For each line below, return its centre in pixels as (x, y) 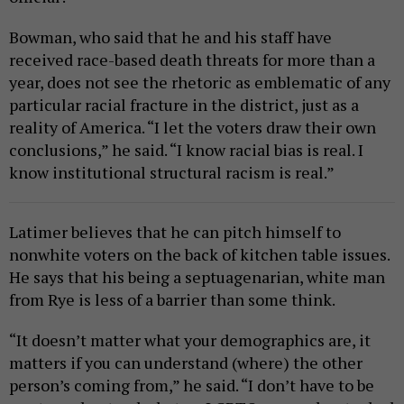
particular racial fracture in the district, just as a (184, 105)
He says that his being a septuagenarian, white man (197, 277)
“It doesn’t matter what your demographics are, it (190, 340)
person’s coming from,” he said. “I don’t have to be (192, 386)
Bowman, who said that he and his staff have (170, 37)
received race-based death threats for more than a (192, 60)
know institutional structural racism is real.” (172, 173)
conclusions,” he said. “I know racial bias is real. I (186, 150)
